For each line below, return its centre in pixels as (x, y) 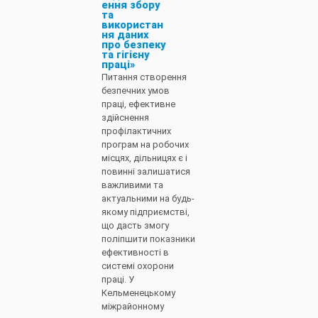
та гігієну (125, 55)
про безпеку (133, 45)
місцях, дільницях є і (144, 158)
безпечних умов (135, 90)
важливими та (132, 185)
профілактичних (136, 131)
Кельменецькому (138, 292)
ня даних (125, 35)
